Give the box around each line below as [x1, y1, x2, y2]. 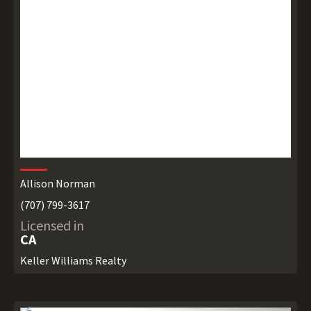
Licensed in [19, 217, 84, 235]
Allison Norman [19, 176, 95, 191]
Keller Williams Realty [19, 253, 126, 268]
